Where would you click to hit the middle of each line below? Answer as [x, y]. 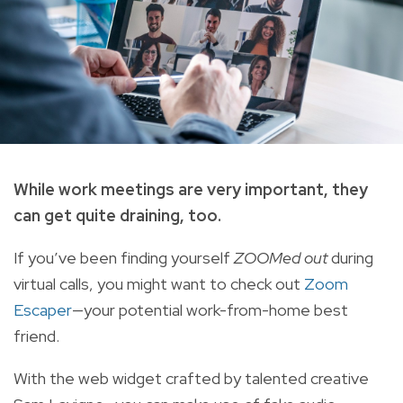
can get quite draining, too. [119, 215]
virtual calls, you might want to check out [159, 283]
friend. [38, 336]
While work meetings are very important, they [191, 189]
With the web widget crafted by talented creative [191, 378]
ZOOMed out [282, 257]
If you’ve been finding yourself [124, 257]
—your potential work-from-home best [210, 309]
